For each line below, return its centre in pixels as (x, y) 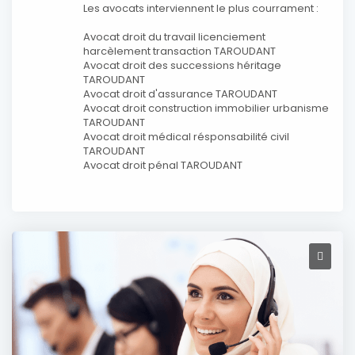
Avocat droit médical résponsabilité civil (186, 137)
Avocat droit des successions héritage (182, 65)
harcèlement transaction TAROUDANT (179, 51)
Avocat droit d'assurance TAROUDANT (180, 94)
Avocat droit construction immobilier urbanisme (206, 108)
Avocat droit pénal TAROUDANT (163, 165)
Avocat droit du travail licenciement (174, 37)
